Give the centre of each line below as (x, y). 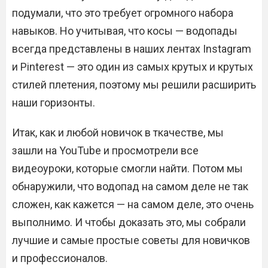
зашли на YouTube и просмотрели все (105, 150)
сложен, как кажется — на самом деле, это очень (133, 204)
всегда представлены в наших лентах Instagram (132, 49)
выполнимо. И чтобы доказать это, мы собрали (129, 222)
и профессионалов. (60, 258)
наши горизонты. (54, 103)
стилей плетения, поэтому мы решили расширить (134, 85)
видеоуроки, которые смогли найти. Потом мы (127, 168)
